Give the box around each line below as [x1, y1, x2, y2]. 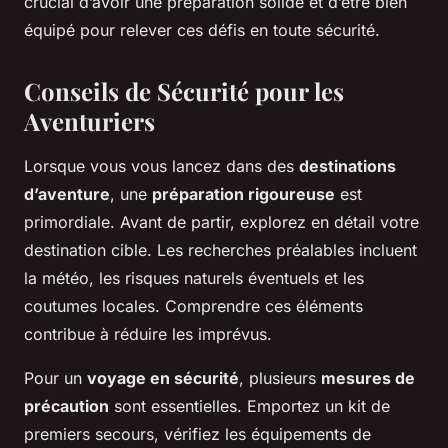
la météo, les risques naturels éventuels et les [24, 267, 364, 288]
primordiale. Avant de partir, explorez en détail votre [24, 211, 419, 232]
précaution [24, 395, 109, 416]
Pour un [24, 367, 87, 388]
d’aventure [24, 183, 110, 204]
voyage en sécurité [87, 367, 239, 388]
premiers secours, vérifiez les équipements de [24, 423, 371, 444]
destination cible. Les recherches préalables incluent [24, 239, 417, 260]
